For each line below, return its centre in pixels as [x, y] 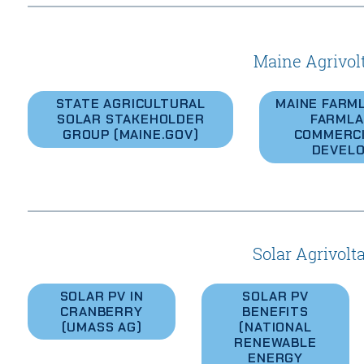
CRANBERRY [102, 311]
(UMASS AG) [102, 327]
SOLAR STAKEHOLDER [130, 119]
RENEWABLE [275, 342]
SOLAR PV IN [102, 296]
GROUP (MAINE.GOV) [130, 135]
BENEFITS [275, 311]
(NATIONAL [275, 327]
